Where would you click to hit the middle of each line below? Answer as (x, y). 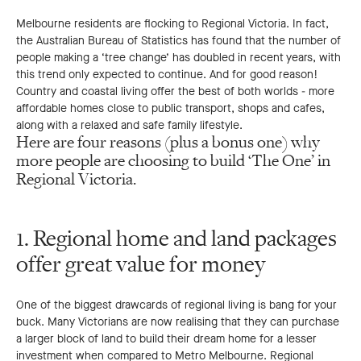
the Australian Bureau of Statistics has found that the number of (178, 41)
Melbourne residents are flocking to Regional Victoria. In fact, (172, 24)
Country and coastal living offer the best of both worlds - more (175, 92)
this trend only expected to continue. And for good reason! (167, 75)
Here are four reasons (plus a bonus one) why (168, 143)
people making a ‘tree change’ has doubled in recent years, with (178, 58)
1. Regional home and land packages (176, 239)
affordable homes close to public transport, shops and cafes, (170, 109)
